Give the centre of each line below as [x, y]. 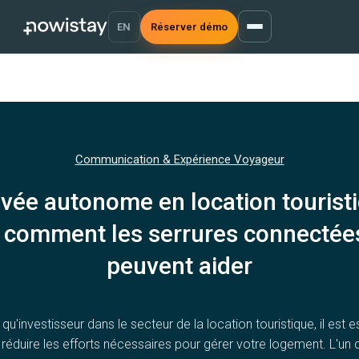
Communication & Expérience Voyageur [179, 159]
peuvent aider [179, 266]
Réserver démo [189, 26]
